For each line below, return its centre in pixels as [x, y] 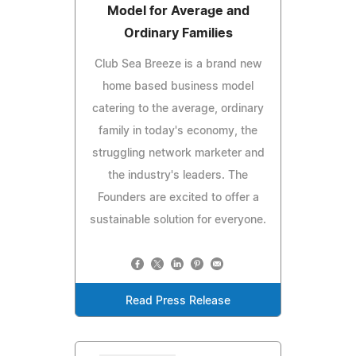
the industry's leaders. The [178, 175]
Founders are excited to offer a [178, 197]
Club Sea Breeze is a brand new [178, 64]
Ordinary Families [178, 33]
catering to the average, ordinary [178, 108]
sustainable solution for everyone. [178, 220]
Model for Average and [178, 11]
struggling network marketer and [178, 153]
